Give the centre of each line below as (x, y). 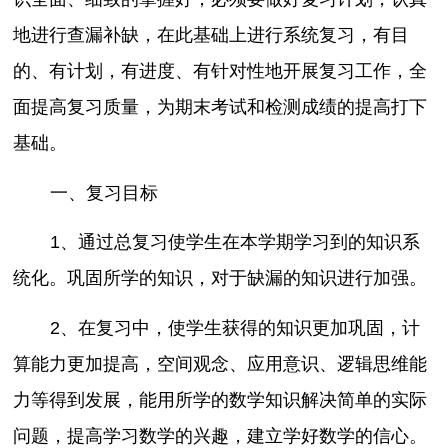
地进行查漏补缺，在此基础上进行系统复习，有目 (211, 35)
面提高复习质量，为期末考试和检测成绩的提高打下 (220, 107)
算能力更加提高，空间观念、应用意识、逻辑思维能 (220, 363)
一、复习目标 (103, 192)
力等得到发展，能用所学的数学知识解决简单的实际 (220, 399)
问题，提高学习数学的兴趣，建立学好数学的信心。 (220, 435)
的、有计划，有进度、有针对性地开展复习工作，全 (220, 71)
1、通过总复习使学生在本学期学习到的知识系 (234, 242)
